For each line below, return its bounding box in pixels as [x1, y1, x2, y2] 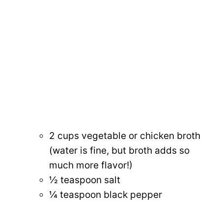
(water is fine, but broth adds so [49, 144, 190, 156]
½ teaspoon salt [49, 174, 120, 186]
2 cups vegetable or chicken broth [49, 130, 200, 141]
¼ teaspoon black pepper [49, 189, 162, 200]
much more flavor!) [49, 159, 133, 171]
